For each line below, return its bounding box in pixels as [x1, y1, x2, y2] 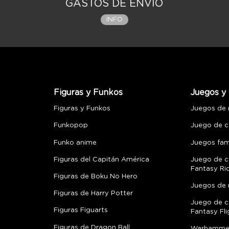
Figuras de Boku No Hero [53, 173, 138, 180]
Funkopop [53, 122, 88, 129]
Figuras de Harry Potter [53, 190, 133, 197]
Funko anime [53, 139, 97, 146]
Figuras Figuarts [53, 207, 108, 214]
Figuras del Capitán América [53, 156, 149, 163]
